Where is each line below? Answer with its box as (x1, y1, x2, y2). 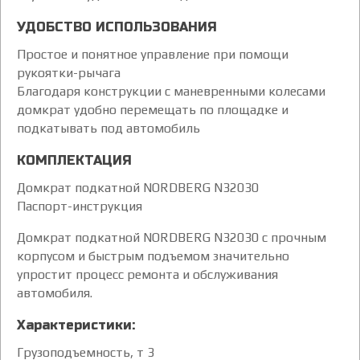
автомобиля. (17, 284, 92, 301)
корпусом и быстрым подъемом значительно (17, 247, 289, 264)
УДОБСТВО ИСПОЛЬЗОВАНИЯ (17, 18, 217, 35)
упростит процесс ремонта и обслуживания (17, 266, 278, 282)
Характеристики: (17, 317, 135, 333)
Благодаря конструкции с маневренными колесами (17, 83, 325, 99)
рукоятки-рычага (17, 64, 121, 80)
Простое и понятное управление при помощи (17, 46, 288, 62)
